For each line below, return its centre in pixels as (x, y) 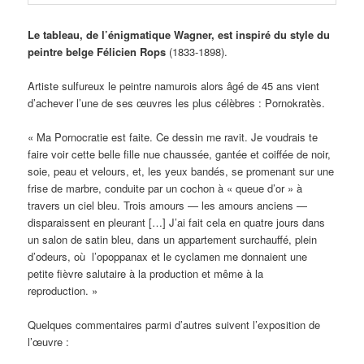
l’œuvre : (49, 342)
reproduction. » (63, 291)
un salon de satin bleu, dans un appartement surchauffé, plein (173, 240)
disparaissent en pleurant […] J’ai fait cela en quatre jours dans (177, 223)
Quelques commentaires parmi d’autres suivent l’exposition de (174, 325)
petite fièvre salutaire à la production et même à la (146, 274)
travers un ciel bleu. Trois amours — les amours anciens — (168, 206)
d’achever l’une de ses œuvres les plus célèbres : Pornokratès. (177, 103)
